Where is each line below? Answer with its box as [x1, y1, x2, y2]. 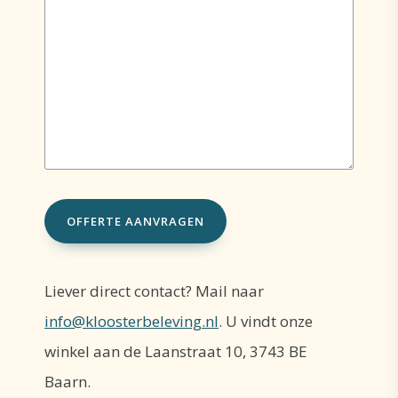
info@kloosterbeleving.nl [44, 310, 219, 331]
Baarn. [44, 370, 91, 392]
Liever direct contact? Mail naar [44, 280, 264, 301]
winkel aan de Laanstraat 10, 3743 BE [44, 340, 307, 362]
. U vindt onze [219, 310, 313, 331]
